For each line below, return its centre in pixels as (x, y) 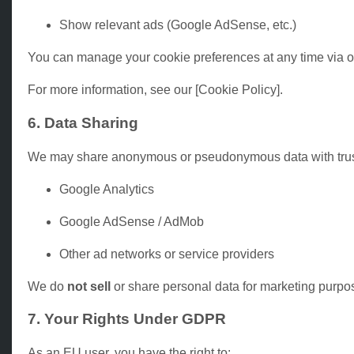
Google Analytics (107, 189)
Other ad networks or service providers (167, 254)
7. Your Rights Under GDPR (127, 319)
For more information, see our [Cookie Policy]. (155, 90)
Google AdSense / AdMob (132, 221)
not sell (89, 286)
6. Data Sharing (83, 122)
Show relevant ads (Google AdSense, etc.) (178, 25)
